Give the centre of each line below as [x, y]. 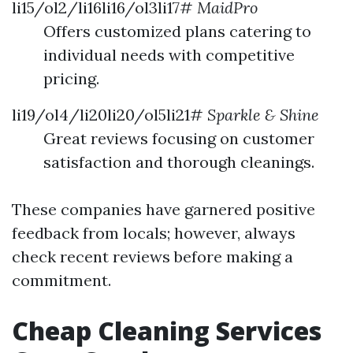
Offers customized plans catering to [177, 31]
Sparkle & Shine [263, 114]
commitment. [61, 280]
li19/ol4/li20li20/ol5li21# [110, 114]
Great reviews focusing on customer [179, 138]
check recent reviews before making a [152, 256]
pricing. [71, 78]
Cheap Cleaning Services [167, 330]
